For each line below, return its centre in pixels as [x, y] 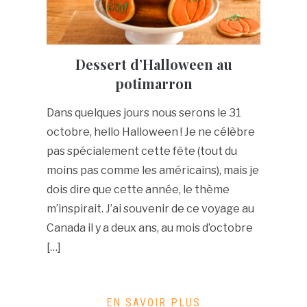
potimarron [153, 83]
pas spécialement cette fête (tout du [142, 151]
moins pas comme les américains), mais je [152, 170]
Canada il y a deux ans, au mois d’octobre [149, 228]
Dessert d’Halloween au [153, 64]
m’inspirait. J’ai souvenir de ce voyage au [150, 208]
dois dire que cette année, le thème [138, 189]
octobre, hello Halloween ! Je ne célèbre [150, 132]
